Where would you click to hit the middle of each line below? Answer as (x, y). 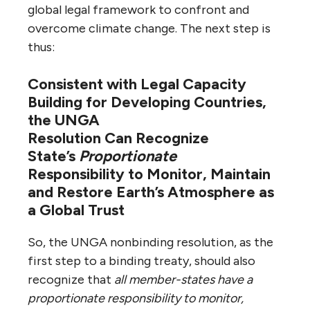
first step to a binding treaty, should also (142, 261)
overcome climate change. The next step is (149, 28)
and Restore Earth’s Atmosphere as (151, 192)
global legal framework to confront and (138, 9)
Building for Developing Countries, (147, 102)
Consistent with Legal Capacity (137, 84)
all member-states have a (183, 279)
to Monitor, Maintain (199, 174)
